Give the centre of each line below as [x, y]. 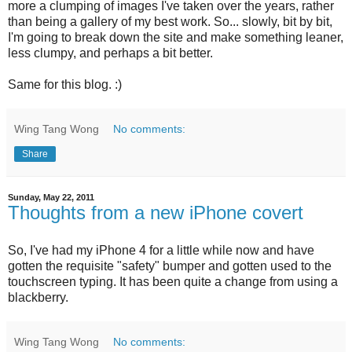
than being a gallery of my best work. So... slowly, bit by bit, [170, 22]
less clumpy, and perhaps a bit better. [110, 53]
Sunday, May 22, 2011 [51, 198]
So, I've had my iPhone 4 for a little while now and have [161, 251]
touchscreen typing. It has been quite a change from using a [173, 282]
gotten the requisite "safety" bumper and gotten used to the [170, 266]
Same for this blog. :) [65, 85]
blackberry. [38, 298]
